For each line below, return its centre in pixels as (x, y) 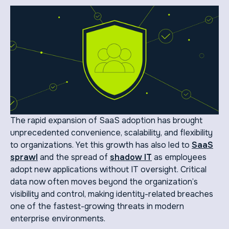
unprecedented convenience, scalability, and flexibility (111, 132)
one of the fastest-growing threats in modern (97, 206)
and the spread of (74, 157)
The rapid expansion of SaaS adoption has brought (106, 120)
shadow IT (131, 157)
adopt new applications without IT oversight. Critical (108, 169)
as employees (179, 157)
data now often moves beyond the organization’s (104, 181)
